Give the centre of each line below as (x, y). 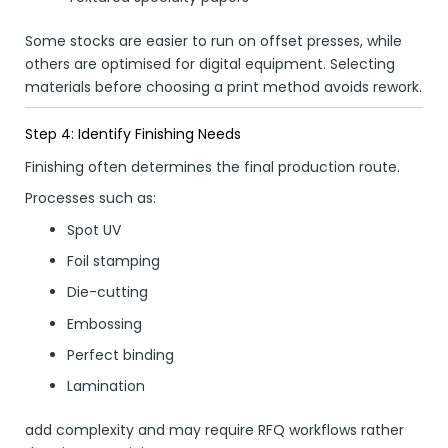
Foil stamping (113, 260)
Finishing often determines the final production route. (212, 166)
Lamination (106, 386)
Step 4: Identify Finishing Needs (133, 133)
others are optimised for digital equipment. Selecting (210, 63)
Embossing (104, 323)
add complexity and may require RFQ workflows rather (214, 430)
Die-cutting (107, 292)
